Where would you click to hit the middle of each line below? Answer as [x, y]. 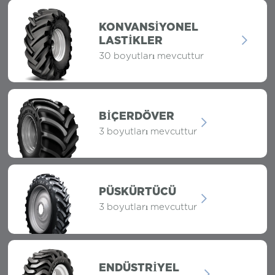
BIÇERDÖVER [136, 116]
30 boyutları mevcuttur [151, 55]
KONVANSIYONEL [148, 27]
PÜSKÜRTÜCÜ [137, 192]
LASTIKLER [130, 41]
